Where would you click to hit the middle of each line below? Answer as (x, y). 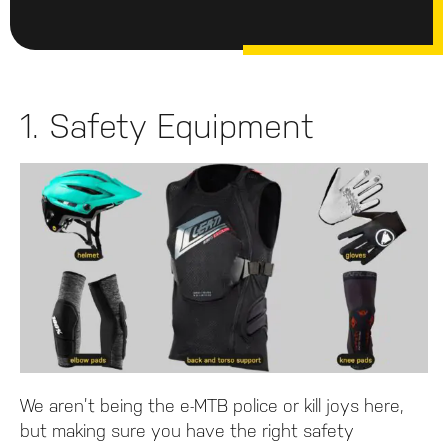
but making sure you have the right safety (187, 431)
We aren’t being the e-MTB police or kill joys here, (212, 406)
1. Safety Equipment (167, 126)
